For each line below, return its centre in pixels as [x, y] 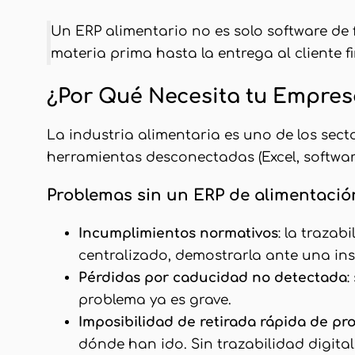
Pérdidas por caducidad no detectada [213, 277]
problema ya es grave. [155, 300]
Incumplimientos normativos [178, 233]
